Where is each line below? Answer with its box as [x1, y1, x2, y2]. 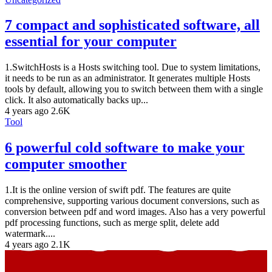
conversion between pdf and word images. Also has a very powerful [5, 206, 265, 217]
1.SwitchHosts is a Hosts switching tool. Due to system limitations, [5, 62, 260, 73]
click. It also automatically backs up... [5, 95, 148, 106]
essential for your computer [5, 33, 177, 50]
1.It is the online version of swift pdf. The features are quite [5, 185, 231, 195]
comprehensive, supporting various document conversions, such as [5, 195, 259, 206]
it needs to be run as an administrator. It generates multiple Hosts [5, 73, 250, 84]
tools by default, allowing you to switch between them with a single [5, 84, 263, 95]
